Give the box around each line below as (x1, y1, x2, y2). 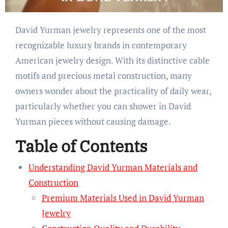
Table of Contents (15, 135, 148, 157)
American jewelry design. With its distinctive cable (15, 54, 210, 66)
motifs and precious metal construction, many (15, 69, 192, 81)
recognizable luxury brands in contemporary (15, 39, 187, 51)
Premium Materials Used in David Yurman (41, 192, 204, 204)
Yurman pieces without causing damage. (15, 115, 171, 127)
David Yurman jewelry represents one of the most (15, 23, 21, 36)
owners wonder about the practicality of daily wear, (15, 84, 211, 97)
